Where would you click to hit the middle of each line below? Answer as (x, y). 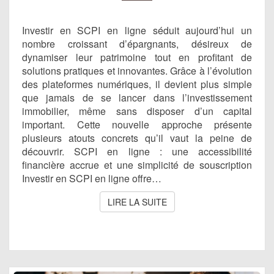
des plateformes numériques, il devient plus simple (137, 84)
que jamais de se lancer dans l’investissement (137, 98)
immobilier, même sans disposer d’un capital (137, 111)
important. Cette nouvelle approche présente (137, 125)
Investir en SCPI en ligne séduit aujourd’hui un (137, 31)
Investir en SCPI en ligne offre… (92, 179)
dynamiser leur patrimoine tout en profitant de (137, 57)
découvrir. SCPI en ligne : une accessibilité (137, 152)
